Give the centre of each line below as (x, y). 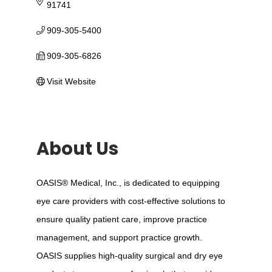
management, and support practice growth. (119, 237)
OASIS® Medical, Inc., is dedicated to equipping (128, 182)
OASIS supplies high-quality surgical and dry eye (129, 255)
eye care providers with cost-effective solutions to (131, 201)
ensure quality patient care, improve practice (121, 219)
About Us (77, 149)
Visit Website (72, 81)
